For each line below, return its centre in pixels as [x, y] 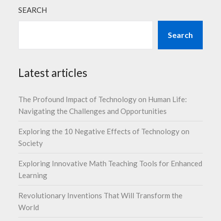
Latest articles [53, 73]
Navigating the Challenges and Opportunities [93, 111]
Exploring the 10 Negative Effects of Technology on [104, 131]
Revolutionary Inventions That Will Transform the [101, 195]
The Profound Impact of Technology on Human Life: [103, 99]
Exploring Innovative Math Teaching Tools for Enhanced [110, 163]
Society [31, 143]
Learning [33, 175]
